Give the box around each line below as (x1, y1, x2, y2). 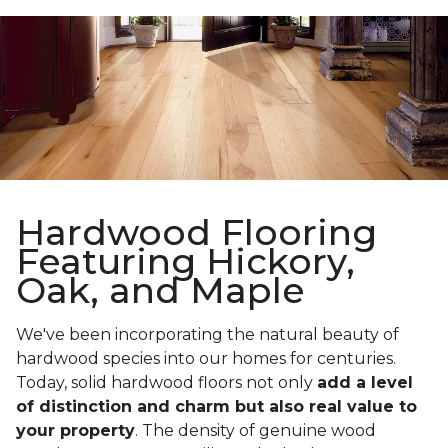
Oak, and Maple (16, 268, 305, 313)
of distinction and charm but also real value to (16, 397, 417, 417)
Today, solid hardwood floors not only (16, 373, 317, 393)
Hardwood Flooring (16, 210, 377, 255)
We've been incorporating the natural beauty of (16, 325, 399, 345)
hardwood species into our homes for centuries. (16, 349, 396, 369)
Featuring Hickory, (16, 239, 355, 284)
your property (16, 421, 135, 441)
